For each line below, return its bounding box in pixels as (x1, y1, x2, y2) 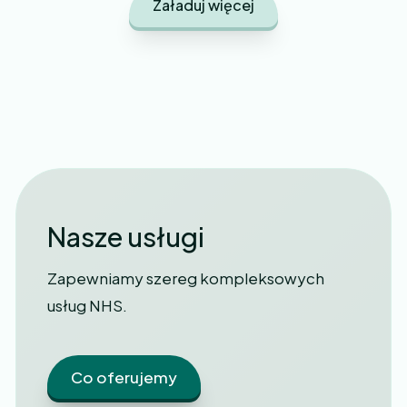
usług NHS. (47, 294, 127, 315)
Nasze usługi (47, 219, 204, 253)
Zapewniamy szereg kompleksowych (47, 267, 324, 288)
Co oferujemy (71, 366, 177, 387)
